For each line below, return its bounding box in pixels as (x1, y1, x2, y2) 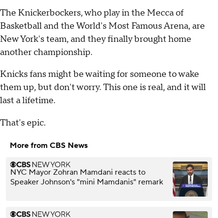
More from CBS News (10, 140, 88, 150)
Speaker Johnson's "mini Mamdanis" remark (10, 177, 163, 187)
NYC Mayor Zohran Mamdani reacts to (10, 167, 145, 177)
